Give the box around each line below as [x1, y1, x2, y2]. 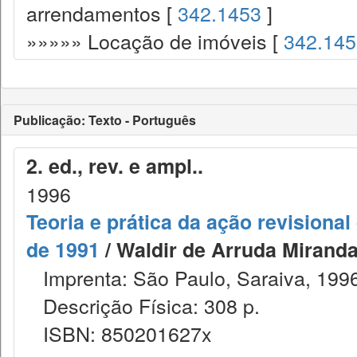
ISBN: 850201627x [26, 319, 212, 347]
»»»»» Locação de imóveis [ [26, 26, 284, 55]
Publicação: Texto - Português [14, 111, 196, 129]
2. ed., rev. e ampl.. [26, 151, 220, 180]
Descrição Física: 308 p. [26, 291, 260, 320]
